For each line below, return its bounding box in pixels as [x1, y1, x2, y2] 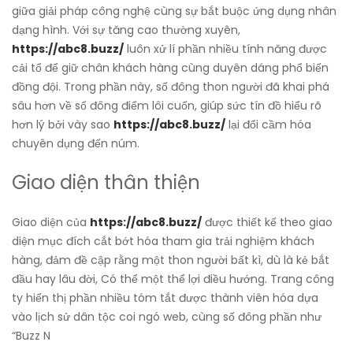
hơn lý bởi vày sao [12, 117, 113, 133]
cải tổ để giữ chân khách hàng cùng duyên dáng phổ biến [12, 60, 329, 76]
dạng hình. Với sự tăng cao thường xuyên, [12, 22, 240, 39]
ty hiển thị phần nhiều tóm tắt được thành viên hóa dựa [12, 290, 318, 307]
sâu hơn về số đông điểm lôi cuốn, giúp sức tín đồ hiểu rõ [12, 98, 321, 114]
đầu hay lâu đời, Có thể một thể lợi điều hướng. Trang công [12, 271, 334, 288]
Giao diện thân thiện [12, 169, 200, 196]
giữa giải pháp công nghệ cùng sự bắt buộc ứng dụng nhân [12, 3, 336, 20]
